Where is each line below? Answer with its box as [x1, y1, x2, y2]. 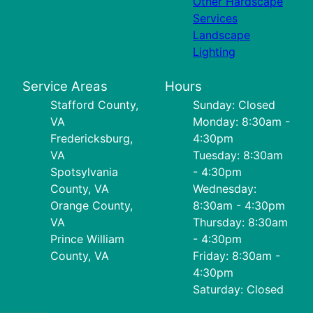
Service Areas [22, 78, 108, 95]
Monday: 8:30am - [193, 115, 290, 129]
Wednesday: [193, 182, 256, 196]
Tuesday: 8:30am [193, 148, 283, 163]
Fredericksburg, [50, 131, 133, 146]
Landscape [193, 28, 250, 43]
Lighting [193, 45, 235, 59]
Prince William [50, 232, 124, 247]
